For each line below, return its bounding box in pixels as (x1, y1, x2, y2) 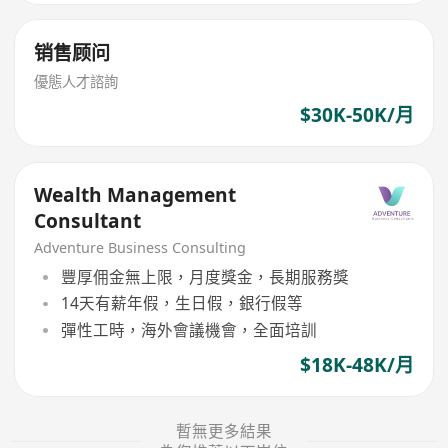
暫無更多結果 (176, 419, 272, 442)
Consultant (34, 207, 142, 234)
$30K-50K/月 (299, 101, 414, 128)
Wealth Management (34, 181, 237, 208)
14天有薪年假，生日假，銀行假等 (60, 292, 303, 315)
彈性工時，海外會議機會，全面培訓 (60, 318, 317, 341)
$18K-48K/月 (299, 351, 414, 378)
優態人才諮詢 (34, 72, 119, 92)
